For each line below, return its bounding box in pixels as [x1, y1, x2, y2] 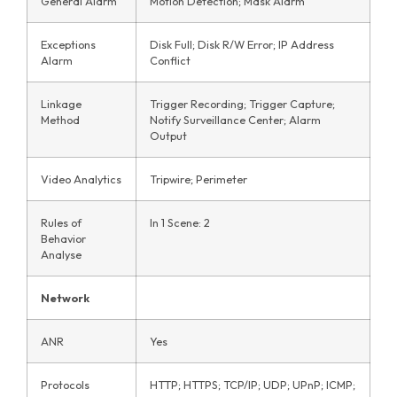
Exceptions [41, 37, 96, 52]
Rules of [41, 215, 82, 230]
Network [41, 291, 90, 306]
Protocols [41, 378, 90, 393]
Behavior [41, 231, 86, 246]
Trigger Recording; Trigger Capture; [150, 97, 335, 112]
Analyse [41, 247, 82, 262]
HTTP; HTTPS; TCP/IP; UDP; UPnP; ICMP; [150, 378, 355, 393]
